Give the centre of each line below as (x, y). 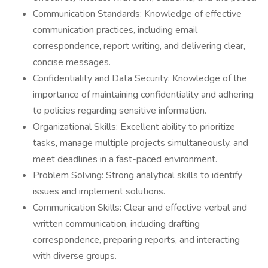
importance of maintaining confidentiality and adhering (143, 95)
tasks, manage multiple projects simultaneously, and (141, 143)
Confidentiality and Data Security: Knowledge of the (140, 78)
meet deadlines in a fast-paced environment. (125, 159)
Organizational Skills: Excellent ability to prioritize (134, 127)
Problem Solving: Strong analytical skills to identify (138, 175)
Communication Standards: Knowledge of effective (137, 14)
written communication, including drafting (116, 224)
